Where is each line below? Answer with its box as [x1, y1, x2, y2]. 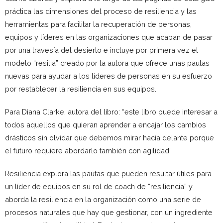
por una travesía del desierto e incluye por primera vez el [5, 46, 198, 54]
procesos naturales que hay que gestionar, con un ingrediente [5, 208, 213, 217]
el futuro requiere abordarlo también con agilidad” [5, 146, 172, 155]
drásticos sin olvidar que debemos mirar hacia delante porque [5, 133, 214, 142]
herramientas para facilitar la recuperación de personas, [5, 20, 192, 28]
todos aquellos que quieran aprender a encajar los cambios [5, 120, 206, 129]
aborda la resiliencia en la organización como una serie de [5, 195, 201, 204]
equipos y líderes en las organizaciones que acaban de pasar [5, 33, 213, 41]
